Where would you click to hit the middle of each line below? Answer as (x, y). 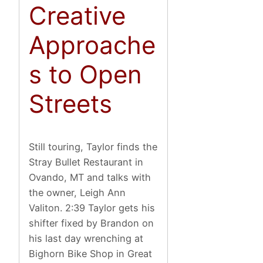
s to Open (86, 75)
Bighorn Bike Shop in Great (91, 254)
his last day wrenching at (86, 238)
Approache (92, 45)
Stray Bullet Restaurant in (86, 162)
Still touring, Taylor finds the (93, 147)
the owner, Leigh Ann (77, 193)
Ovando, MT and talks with (90, 177)
